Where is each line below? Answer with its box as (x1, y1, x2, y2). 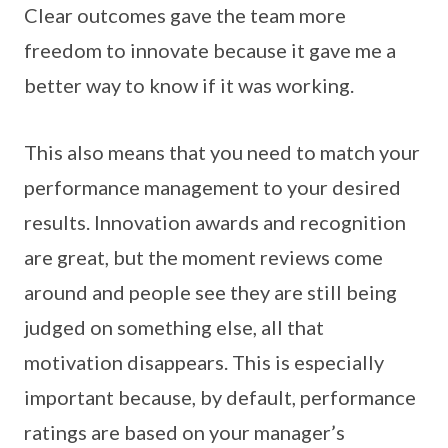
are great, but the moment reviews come (24, 245, 383, 270)
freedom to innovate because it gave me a (24, 38, 396, 63)
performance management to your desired (24, 175, 401, 200)
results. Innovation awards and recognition (24, 210, 406, 235)
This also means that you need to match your (24, 140, 420, 165)
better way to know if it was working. (24, 73, 354, 98)
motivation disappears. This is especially (24, 350, 384, 375)
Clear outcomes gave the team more (24, 3, 346, 28)
